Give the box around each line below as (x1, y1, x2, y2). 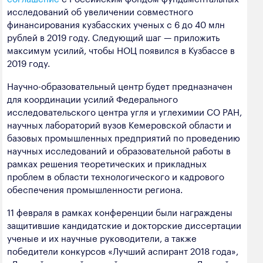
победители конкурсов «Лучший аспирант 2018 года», (7, 243, 238, 258)
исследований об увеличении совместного (7, 3, 193, 18)
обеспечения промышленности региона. (7, 181, 183, 195)
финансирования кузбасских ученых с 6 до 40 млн (7, 16, 225, 31)
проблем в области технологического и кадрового (7, 168, 224, 183)
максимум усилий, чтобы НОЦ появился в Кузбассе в (7, 42, 235, 56)
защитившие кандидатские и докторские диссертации (7, 217, 241, 232)
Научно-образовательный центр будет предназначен (7, 77, 232, 92)
